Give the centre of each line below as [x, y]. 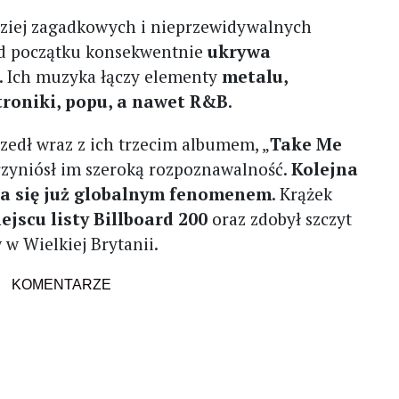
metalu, [255, 76]
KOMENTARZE [61, 284]
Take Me [306, 143]
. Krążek [302, 193]
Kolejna [325, 168]
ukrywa [240, 51]
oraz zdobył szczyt [280, 218]
